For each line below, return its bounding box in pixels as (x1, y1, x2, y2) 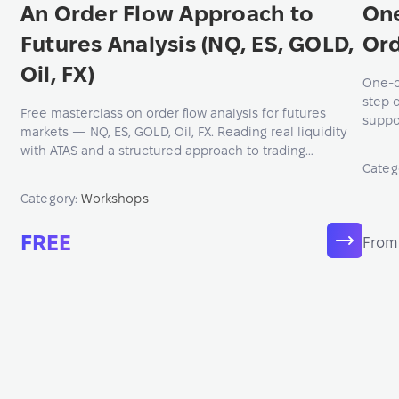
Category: (20, 191, 82, 206)
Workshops (81, 191, 149, 206)
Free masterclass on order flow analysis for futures (20, 106, 326, 120)
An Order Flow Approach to (20, 2, 313, 26)
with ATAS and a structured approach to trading (20, 143, 305, 158)
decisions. (20, 162, 82, 176)
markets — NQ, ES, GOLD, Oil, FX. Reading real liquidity (20, 125, 346, 139)
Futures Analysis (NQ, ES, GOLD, (20, 32, 354, 56)
